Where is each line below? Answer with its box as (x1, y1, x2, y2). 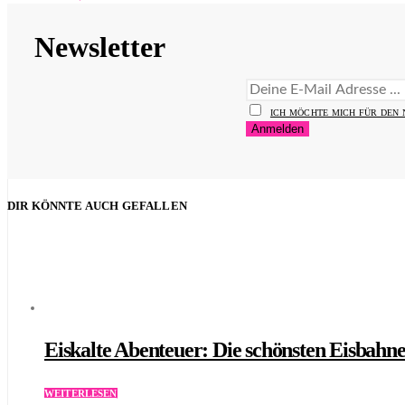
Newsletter (34, 30, 165, 63)
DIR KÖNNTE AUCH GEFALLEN (7, 198, 187, 212)
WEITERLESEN (44, 387, 118, 399)
